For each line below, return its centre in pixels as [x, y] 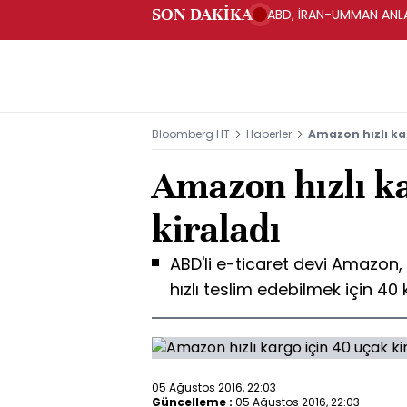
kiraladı [216, 229]
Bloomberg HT [191, 134]
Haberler [269, 134]
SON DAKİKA [202, 14]
